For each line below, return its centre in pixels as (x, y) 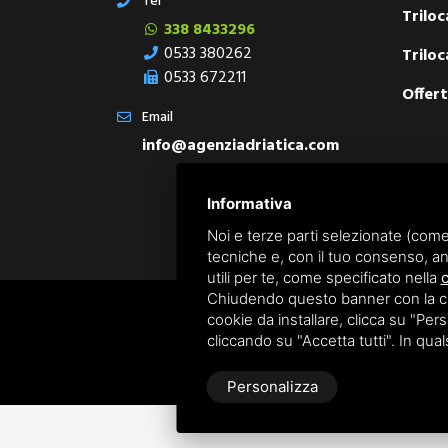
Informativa (249, 203)
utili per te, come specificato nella (323, 277)
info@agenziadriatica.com (240, 146)
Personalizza (272, 386)
